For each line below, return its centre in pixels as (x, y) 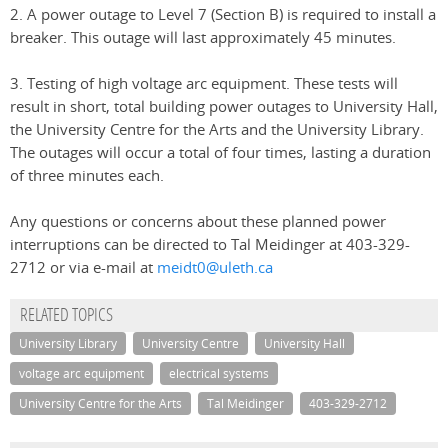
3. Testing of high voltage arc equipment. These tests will (204, 84)
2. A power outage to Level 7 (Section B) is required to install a (223, 15)
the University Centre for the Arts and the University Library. (217, 130)
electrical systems (219, 374)
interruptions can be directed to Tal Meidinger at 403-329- (210, 245)
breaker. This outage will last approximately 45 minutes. (203, 38)
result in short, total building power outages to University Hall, (224, 107)
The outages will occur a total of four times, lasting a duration (220, 153)
